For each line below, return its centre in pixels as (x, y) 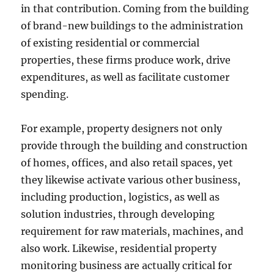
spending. (45, 94)
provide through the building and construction (135, 146)
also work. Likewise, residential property (119, 248)
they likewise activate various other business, (131, 180)
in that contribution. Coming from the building (135, 9)
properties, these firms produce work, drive (126, 60)
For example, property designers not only (122, 128)
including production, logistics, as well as (120, 197)
